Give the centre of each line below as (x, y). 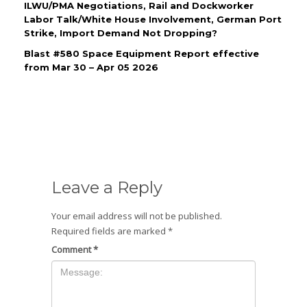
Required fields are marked (110, 231)
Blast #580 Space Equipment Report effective (142, 54)
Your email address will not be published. (137, 216)
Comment (72, 250)
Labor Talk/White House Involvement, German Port (153, 20)
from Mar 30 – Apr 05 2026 (91, 67)
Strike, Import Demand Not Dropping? (121, 33)
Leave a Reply (107, 188)
